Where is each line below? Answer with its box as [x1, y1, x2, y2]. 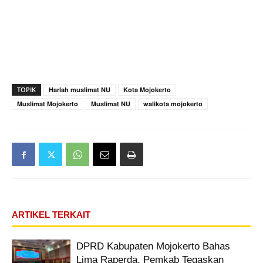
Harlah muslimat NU [49, 85, 110, 94]
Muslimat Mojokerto [17, 99, 78, 108]
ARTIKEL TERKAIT [12, 209, 90, 220]
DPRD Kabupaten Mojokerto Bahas [76, 240, 230, 252]
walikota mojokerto [143, 99, 203, 108]
